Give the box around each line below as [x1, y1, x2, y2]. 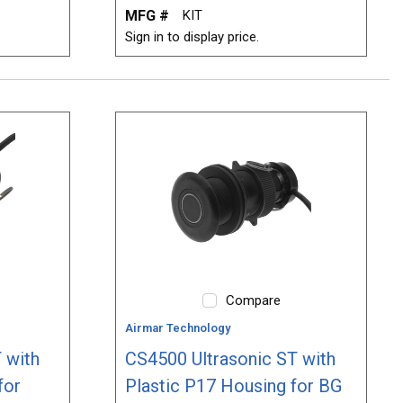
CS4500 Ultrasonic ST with [125, 348, 336, 370]
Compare [225, 292, 281, 309]
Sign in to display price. [125, 29, 260, 46]
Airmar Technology [125, 321, 231, 335]
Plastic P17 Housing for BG [125, 375, 343, 397]
